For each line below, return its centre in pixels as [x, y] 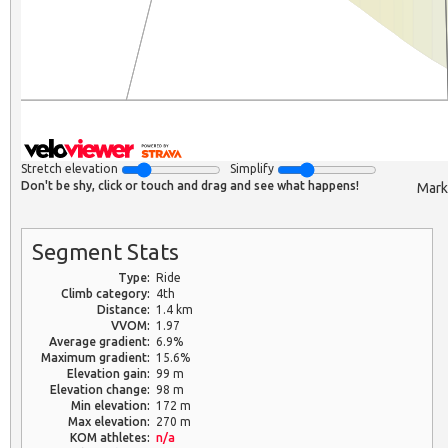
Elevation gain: [108, 373]
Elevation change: [100, 389]
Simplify [249, 168]
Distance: [123, 309]
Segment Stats [105, 251]
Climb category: [105, 293]
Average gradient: [99, 341]
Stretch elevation [71, 168]
